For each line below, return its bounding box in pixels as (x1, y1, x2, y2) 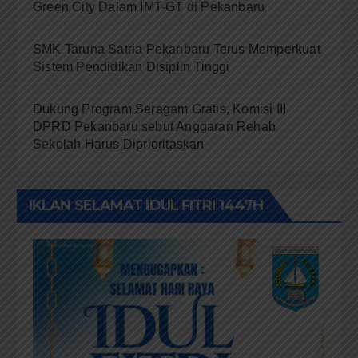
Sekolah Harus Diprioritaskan (33, 137, 205, 151)
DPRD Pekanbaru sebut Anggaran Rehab (33, 119, 276, 133)
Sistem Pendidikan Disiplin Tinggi (33, 59, 230, 74)
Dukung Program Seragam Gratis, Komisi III (33, 101, 287, 116)
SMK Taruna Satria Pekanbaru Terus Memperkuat (33, 42, 320, 56)
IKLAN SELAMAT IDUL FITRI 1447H (29, 196, 263, 214)
